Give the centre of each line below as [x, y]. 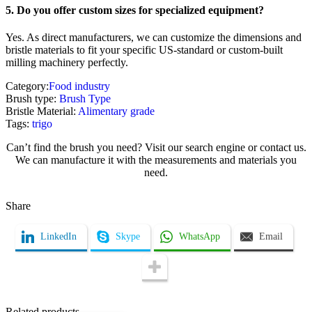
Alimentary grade [116, 111]
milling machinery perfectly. [67, 62]
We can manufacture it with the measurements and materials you [156, 159]
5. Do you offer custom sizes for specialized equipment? [135, 10]
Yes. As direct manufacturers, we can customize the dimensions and [154, 37]
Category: [27, 86]
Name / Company [54, 237]
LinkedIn [58, 236]
